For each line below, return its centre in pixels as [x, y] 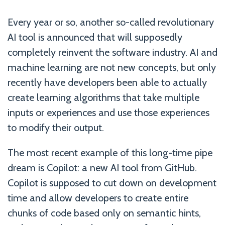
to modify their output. [56, 127]
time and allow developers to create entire [98, 198]
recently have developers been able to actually [107, 82]
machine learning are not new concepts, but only [112, 67]
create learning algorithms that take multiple [103, 97]
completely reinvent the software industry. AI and [113, 52]
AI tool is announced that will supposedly [95, 37]
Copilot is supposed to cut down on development [112, 183]
